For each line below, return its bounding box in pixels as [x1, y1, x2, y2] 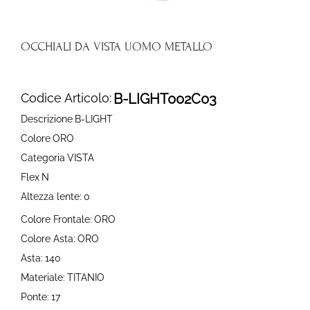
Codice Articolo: [21, 90, 111, 105]
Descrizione [21, 113, 73, 125]
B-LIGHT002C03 [113, 90, 217, 107]
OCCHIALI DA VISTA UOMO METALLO [21, 39, 212, 54]
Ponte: [21, 291, 49, 302]
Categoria [21, 152, 65, 163]
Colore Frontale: [21, 213, 92, 225]
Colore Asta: [21, 232, 75, 244]
